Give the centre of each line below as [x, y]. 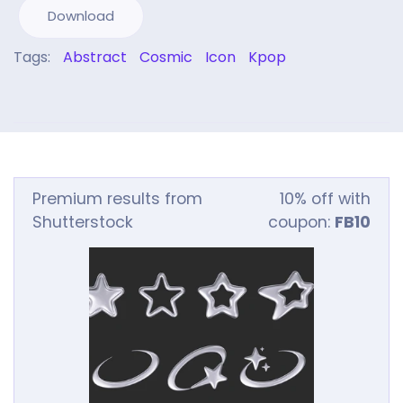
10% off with [325, 199]
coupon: [301, 222]
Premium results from [117, 199]
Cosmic [166, 57]
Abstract [95, 57]
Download [81, 16]
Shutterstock [83, 222]
